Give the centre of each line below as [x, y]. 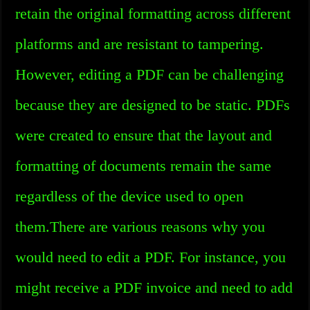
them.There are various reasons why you [140, 227]
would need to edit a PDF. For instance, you [151, 257]
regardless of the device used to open [130, 196]
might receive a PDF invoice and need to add [154, 288]
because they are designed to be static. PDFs [153, 105]
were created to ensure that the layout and [144, 135]
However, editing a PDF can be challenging [150, 74]
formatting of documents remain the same [144, 166]
